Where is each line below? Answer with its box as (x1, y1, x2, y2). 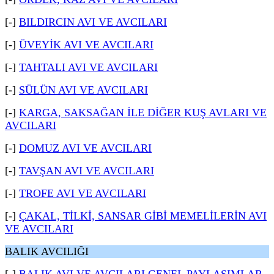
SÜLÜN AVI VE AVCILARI (19, 84, 148, 96)
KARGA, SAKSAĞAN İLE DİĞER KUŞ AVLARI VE (19, 106, 267, 119)
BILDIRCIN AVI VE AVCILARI (19, 16, 167, 28)
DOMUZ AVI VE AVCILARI (19, 142, 152, 154)
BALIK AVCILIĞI (5, 245, 89, 257)
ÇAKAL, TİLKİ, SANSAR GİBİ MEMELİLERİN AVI (19, 210, 267, 222)
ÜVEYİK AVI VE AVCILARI (19, 39, 154, 51)
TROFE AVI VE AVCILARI (19, 187, 146, 199)
